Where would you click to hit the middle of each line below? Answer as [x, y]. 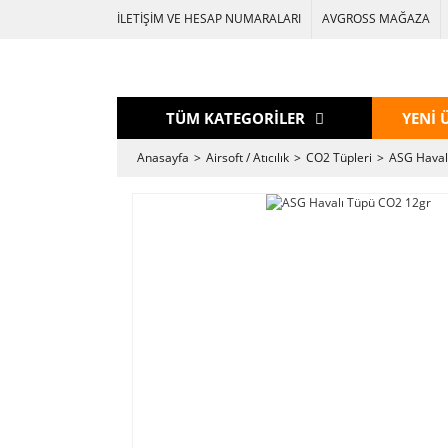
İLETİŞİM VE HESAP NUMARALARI [209, 19]
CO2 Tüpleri [339, 157]
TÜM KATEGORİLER [235, 117]
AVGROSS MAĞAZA [376, 19]
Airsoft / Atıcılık [247, 157]
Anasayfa [163, 157]
